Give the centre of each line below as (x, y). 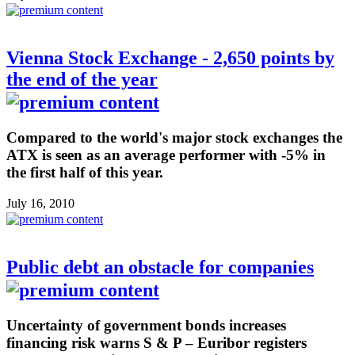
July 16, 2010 (40, 203)
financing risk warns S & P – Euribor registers (157, 342)
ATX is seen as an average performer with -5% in (166, 155)
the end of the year (82, 80)
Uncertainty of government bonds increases (146, 325)
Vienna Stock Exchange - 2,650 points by (170, 58)
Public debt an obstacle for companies (160, 267)
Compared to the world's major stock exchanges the (174, 138)
